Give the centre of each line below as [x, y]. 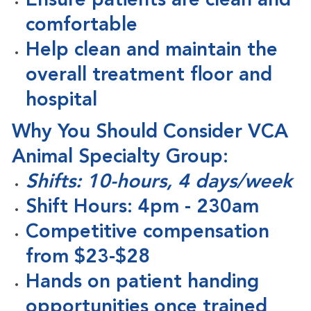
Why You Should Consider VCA [150, 133]
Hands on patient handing [142, 283]
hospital [61, 101]
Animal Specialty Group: [120, 158]
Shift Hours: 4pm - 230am [142, 208]
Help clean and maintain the [151, 51]
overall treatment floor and [149, 76]
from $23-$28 [87, 258]
